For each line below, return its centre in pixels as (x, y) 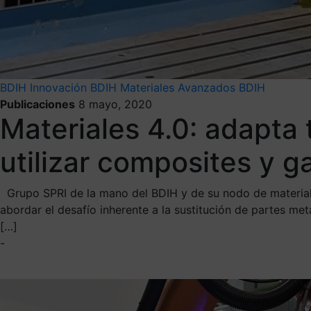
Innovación (58, 87)
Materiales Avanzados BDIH (193, 87)
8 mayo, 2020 (115, 104)
